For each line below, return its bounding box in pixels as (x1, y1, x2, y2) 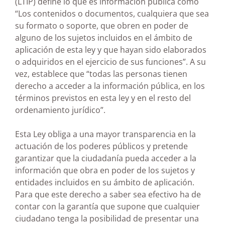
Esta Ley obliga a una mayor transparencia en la (15, 128, 196, 140)
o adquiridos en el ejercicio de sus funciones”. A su (15, 56, 206, 67)
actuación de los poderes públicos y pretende (15, 140, 188, 152)
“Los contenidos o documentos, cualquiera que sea (15, 8, 209, 19)
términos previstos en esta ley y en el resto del (15, 92, 191, 103)
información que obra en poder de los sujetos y (15, 164, 195, 176)
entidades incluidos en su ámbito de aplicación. (15, 176, 194, 188)
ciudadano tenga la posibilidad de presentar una (15, 212, 199, 224)
